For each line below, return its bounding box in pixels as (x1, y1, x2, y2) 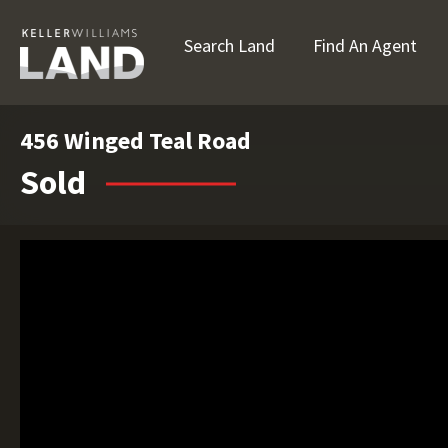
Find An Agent (313, 34, 417, 57)
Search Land (184, 34, 275, 57)
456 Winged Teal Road (20, 125, 251, 156)
